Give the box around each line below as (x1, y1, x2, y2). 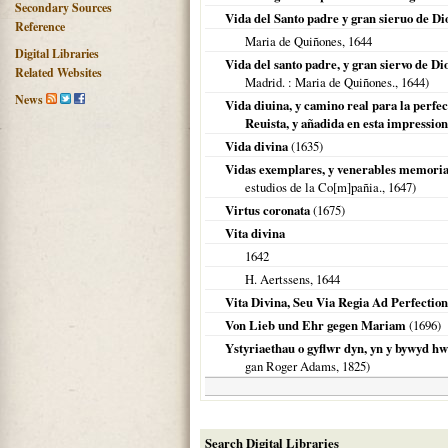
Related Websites (15, 64, 102, 81)
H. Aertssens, (245, 270, 316, 288)
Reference (15, 18, 65, 35)
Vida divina (225, 137, 288, 155)
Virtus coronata (225, 201, 310, 219)
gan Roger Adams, (245, 357, 342, 375)
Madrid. (245, 73, 285, 91)
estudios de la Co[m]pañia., (245, 178, 388, 196)
